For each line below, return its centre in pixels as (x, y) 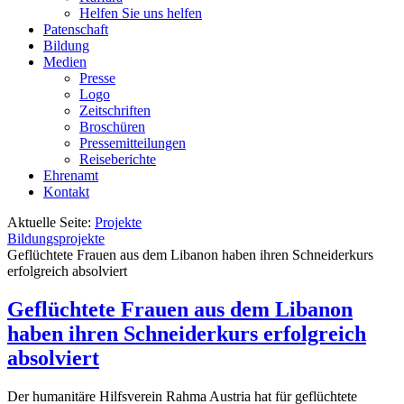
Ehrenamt (71, 176)
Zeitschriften (115, 111)
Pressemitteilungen (133, 143)
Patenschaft (76, 30)
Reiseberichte (118, 160)
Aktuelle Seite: (51, 223)
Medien (65, 62)
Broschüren (112, 127)
